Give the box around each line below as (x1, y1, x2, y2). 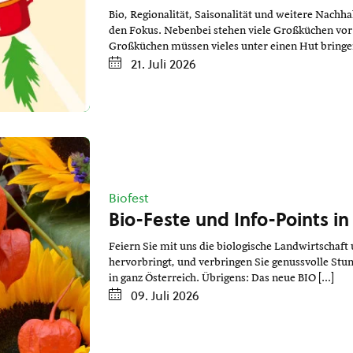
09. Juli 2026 (130, 286, 199, 304)
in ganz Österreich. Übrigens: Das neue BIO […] (108, 272, 334, 284)
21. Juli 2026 (130, 55, 196, 73)
